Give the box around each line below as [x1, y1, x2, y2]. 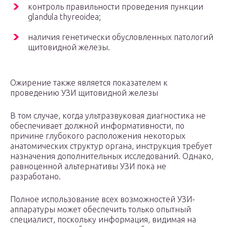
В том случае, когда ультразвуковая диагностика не [10, 111, 206, 121]
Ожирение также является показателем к [10, 78, 168, 88]
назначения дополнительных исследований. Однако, [10, 152, 213, 161]
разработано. [10, 172, 61, 181]
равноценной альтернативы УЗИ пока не [10, 162, 166, 171]
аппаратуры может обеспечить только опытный [10, 205, 191, 214]
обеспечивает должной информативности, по [10, 121, 184, 131]
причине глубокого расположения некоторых [10, 131, 185, 141]
